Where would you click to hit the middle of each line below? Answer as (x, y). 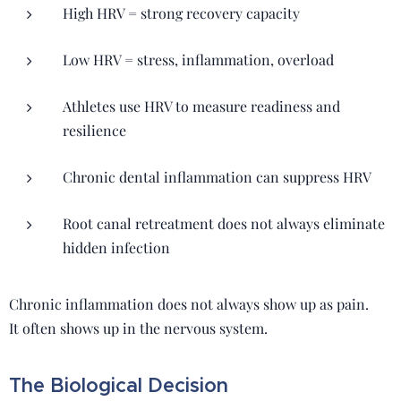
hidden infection (116, 247)
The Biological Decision (119, 385)
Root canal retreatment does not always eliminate (224, 223)
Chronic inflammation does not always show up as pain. (189, 304)
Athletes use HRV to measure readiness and (201, 106)
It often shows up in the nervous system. (138, 328)
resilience (94, 130)
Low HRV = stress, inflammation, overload (198, 60)
